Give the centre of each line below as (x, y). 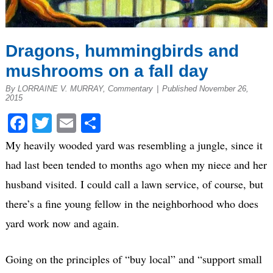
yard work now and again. (62, 223)
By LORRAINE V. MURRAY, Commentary (79, 88)
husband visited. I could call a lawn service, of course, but (134, 184)
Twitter (80, 123)
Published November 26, (205, 88)
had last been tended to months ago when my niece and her (136, 165)
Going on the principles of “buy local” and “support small (133, 259)
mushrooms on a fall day (107, 71)
